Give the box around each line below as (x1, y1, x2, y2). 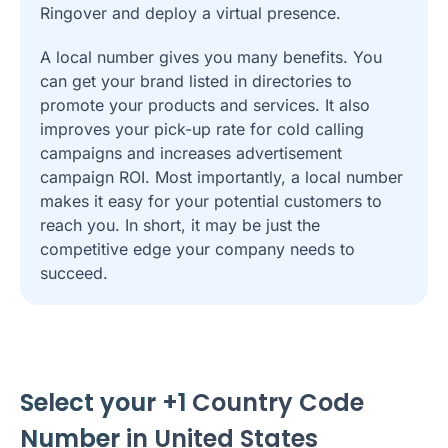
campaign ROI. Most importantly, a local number (40, 166, 403, 187)
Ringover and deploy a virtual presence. (40, 2, 341, 23)
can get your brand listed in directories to (40, 70, 352, 91)
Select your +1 (20, 385, 186, 419)
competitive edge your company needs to (40, 238, 355, 259)
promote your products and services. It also (40, 94, 370, 115)
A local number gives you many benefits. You (40, 46, 382, 67)
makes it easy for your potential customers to (40, 190, 382, 211)
